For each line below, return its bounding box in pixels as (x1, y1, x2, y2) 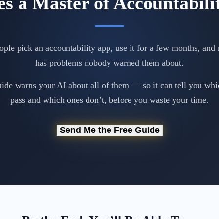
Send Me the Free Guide (58, 125, 161, 135)
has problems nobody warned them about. (35, 58, 184, 67)
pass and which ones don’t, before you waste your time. (10, 95, 209, 105)
